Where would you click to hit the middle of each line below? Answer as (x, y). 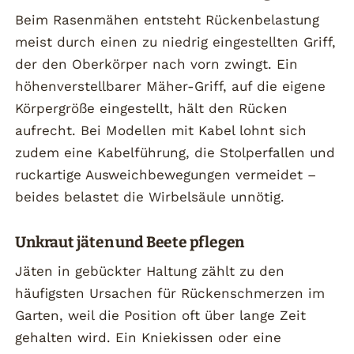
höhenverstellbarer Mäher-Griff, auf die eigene (171, 87)
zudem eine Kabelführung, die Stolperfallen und (175, 153)
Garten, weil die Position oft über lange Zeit (161, 315)
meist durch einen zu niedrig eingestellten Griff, (176, 42)
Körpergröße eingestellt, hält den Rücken (152, 109)
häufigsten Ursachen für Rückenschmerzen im (170, 293)
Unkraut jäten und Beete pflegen (130, 243)
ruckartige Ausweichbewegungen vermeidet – (166, 175)
